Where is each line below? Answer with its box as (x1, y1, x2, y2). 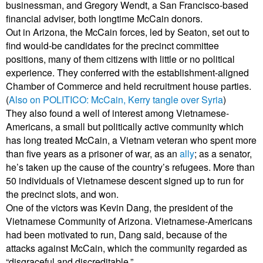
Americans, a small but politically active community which (6, 119, 244, 133)
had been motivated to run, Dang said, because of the (6, 227, 227, 241)
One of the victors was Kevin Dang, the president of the (6, 200, 233, 214)
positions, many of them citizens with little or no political (6, 52, 235, 66)
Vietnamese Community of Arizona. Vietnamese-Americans (6, 214, 252, 228)
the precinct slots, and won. (6, 187, 119, 201)
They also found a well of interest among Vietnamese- (6, 106, 229, 120)
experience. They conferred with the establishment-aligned (6, 65, 249, 79)
